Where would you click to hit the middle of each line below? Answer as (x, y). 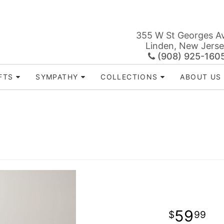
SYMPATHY (57, 77)
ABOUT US (201, 77)
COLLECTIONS (129, 77)
